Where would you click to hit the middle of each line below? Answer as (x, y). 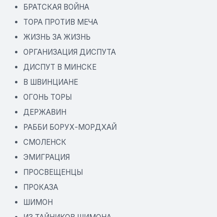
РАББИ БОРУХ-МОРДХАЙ (70, 127)
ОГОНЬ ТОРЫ (47, 97)
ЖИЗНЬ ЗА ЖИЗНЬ (57, 37)
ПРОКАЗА (41, 187)
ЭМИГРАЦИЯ (46, 157)
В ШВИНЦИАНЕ (51, 82)
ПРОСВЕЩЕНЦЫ (53, 172)
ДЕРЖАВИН (45, 112)
